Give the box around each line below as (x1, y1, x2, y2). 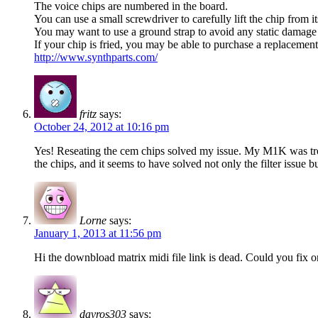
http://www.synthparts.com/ (34, 51, 158, 64)
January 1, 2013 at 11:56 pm (34, 227, 161, 240)
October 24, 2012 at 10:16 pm (34, 121, 169, 133)
